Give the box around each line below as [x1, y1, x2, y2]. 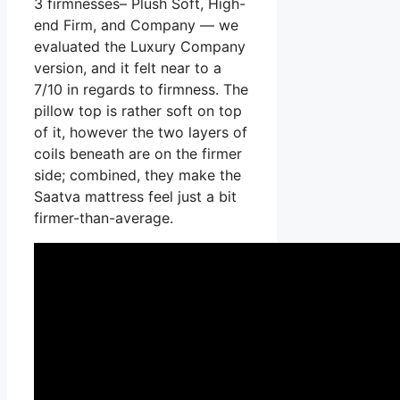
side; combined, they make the [34, 166, 241, 185]
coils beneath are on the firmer [34, 145, 242, 163]
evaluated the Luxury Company [34, 37, 246, 56]
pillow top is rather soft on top [34, 102, 242, 121]
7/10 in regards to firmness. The [34, 80, 248, 99]
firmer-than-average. [34, 209, 173, 228]
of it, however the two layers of [34, 123, 247, 142]
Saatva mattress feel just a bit [34, 187, 237, 206]
